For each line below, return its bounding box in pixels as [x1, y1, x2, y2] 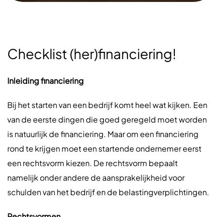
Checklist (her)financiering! [7, 45, 176, 62]
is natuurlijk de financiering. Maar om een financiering [7, 129, 199, 139]
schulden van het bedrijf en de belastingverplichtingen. [7, 187, 209, 197]
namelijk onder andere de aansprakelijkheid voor [7, 172, 185, 183]
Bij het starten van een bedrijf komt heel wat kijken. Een [7, 100, 207, 110]
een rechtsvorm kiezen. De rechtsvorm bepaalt [7, 158, 178, 168]
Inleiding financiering [7, 76, 84, 86]
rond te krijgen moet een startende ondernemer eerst [7, 143, 201, 154]
